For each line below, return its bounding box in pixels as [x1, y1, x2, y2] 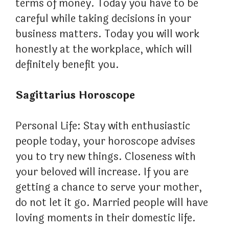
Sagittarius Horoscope [15, 87, 135, 104]
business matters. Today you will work [15, 26, 199, 42]
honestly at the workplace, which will [15, 41, 192, 58]
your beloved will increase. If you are [15, 164, 189, 180]
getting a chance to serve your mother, [15, 179, 202, 196]
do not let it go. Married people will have [15, 195, 208, 211]
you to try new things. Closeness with [15, 149, 196, 165]
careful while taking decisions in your [15, 11, 191, 27]
